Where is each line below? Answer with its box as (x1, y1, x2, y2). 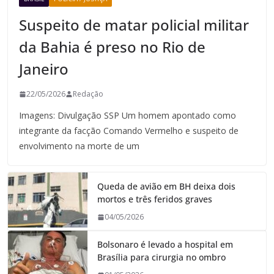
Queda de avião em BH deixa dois (97, 180, 236, 193)
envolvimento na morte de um (19, 140, 140, 152)
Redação (73, 89, 104, 100)
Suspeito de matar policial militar (19, 15, 250, 35)
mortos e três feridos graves (97, 193, 213, 206)
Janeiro (19, 59, 69, 80)
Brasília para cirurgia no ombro (97, 251, 226, 264)
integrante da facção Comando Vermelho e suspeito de (19, 125, 239, 137)
